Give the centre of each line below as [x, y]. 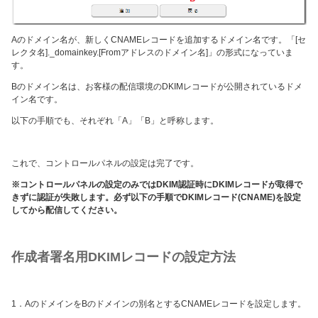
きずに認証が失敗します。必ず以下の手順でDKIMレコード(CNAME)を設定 [156, 198]
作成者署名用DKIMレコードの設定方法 [124, 257]
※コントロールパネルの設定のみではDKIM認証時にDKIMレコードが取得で [157, 185]
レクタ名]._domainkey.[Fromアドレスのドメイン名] [110, 52]
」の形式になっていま [251, 52]
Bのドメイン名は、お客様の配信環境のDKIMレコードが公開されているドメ [157, 86]
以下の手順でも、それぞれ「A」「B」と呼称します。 [115, 121]
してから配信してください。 [67, 210]
